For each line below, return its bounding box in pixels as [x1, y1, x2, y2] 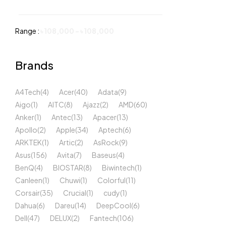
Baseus [92, 150, 116, 159]
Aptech [98, 125, 123, 134]
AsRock [93, 138, 119, 147]
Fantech [90, 213, 117, 222]
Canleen [15, 176, 42, 185]
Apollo [15, 125, 37, 134]
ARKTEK [15, 138, 42, 147]
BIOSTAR [53, 163, 83, 172]
